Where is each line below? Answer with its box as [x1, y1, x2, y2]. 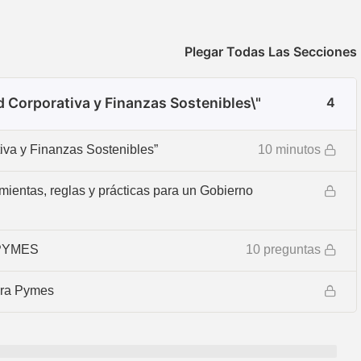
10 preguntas [246, 243, 321, 257]
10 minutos [258, 143, 321, 157]
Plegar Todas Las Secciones [185, 44, 357, 60]
